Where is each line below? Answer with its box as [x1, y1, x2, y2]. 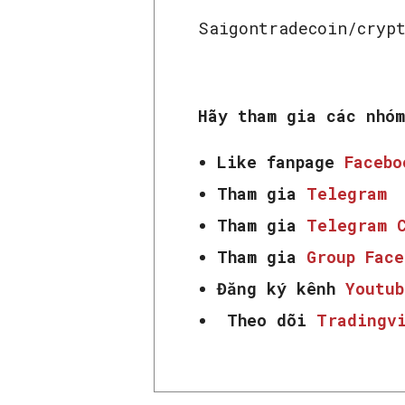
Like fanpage [217, 151, 344, 173]
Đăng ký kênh [217, 278, 335, 299]
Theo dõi [227, 309, 316, 331]
